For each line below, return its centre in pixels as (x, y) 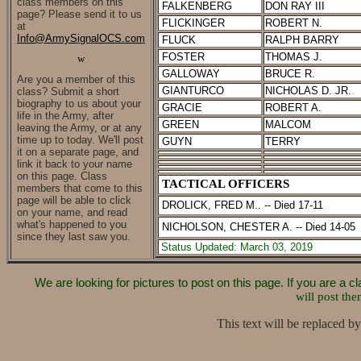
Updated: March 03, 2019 (254, 247)
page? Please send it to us (79, 14)
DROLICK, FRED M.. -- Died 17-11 (243, 205)
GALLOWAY (191, 74)
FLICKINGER (193, 23)
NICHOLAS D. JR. (308, 91)
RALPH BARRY (302, 40)
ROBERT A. (293, 108)
